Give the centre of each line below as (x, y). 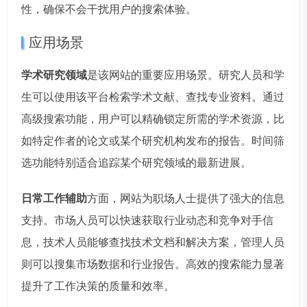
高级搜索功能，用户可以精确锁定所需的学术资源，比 (153, 119)
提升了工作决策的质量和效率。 (98, 286)
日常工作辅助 (54, 198)
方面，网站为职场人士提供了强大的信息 (186, 198)
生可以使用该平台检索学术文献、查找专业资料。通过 (153, 97)
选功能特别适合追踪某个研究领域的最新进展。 (136, 162)
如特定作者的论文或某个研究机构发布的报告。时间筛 (153, 140)
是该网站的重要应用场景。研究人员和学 (186, 75)
